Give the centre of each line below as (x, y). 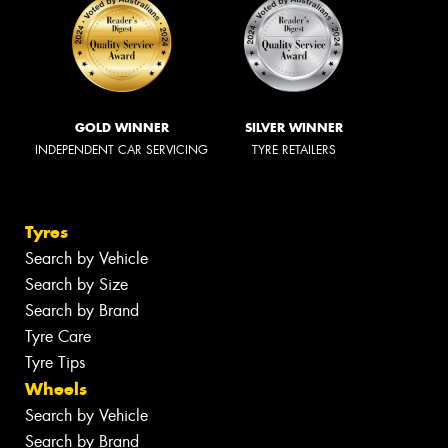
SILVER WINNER (294, 127)
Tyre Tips (55, 363)
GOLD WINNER (121, 127)
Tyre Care (58, 337)
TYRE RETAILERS (294, 149)
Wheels (56, 389)
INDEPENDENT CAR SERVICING (121, 149)
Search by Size (76, 285)
